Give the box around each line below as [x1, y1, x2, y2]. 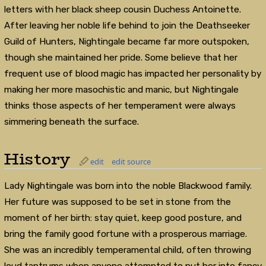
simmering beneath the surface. [4, 116, 139, 127]
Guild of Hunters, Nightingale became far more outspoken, [4, 36, 249, 47]
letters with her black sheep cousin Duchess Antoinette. [4, 4, 241, 15]
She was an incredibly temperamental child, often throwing [4, 245, 251, 256]
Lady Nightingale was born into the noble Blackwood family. [4, 180, 252, 192]
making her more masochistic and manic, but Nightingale [4, 84, 239, 95]
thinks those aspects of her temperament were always [4, 100, 236, 111]
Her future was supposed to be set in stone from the [4, 197, 231, 208]
